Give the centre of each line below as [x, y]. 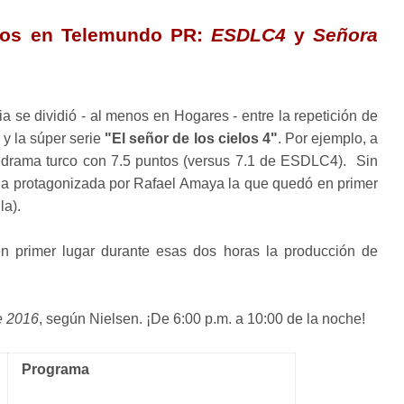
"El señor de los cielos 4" [191, 138]
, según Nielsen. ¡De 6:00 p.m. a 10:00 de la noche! [202, 319]
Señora [346, 35]
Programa [55, 369]
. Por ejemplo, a [328, 138]
